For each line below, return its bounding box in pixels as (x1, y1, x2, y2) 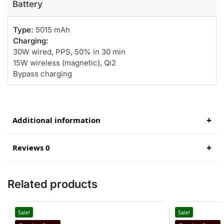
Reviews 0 (12, 142, 50, 153)
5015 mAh (33, 24, 70, 34)
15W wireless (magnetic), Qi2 (13, 57, 116, 67)
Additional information (12, 115, 100, 125)
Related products (7, 177, 97, 191)
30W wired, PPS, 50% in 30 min (13, 46, 125, 56)
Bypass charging (13, 68, 72, 78)
